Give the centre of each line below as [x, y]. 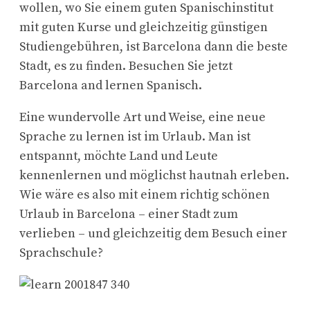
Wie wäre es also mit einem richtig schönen [145, 194]
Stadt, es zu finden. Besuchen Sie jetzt [126, 66]
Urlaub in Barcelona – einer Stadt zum [129, 214]
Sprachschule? [61, 253]
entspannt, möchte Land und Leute [119, 156]
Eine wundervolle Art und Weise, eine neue [143, 117]
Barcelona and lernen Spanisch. [111, 85]
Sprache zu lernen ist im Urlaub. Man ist [135, 136]
